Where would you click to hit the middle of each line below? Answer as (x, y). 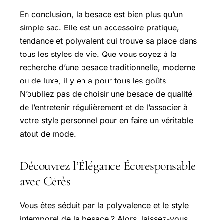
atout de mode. (48, 133)
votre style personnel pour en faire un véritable (106, 120)
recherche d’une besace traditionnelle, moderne (108, 67)
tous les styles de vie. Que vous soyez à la (98, 54)
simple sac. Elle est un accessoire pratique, (99, 27)
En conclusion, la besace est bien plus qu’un (101, 14)
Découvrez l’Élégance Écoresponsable (108, 165)
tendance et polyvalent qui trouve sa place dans (108, 41)
